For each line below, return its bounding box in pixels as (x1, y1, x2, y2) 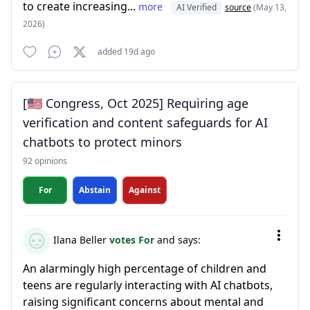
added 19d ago (98, 46, 155, 57)
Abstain (79, 184, 111, 196)
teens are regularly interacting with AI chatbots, (23, 277, 273, 293)
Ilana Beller (51, 232, 109, 246)
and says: (157, 232, 201, 246)
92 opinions (23, 155, 67, 167)
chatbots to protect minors (23, 134, 182, 150)
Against (129, 184, 161, 196)
